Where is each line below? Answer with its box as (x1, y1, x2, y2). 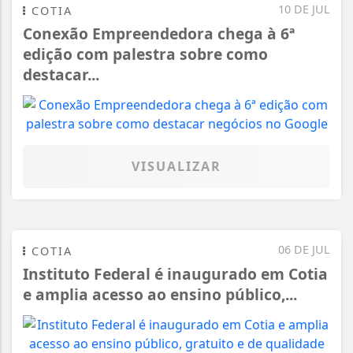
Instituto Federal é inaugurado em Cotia (23, 263, 328, 285)
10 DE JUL (278, 2, 330, 17)
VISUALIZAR (132, 158, 221, 176)
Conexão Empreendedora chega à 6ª (23, 23, 295, 45)
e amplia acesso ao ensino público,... (23, 284, 297, 306)
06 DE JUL (278, 242, 330, 258)
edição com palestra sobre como (23, 43, 268, 65)
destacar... (23, 64, 99, 86)
